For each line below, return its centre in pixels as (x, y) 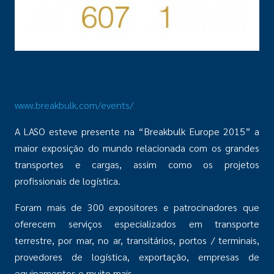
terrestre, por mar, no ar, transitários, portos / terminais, (137, 240)
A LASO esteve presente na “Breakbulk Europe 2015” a (137, 131)
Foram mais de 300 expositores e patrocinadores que (137, 207)
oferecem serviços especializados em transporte (137, 224)
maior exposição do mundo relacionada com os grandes (137, 148)
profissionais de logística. (68, 181)
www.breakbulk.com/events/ (74, 105)
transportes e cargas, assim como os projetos (137, 164)
